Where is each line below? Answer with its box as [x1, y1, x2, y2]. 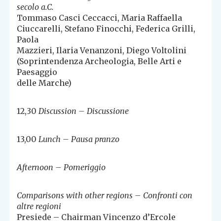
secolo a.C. [17, 2, 54, 12]
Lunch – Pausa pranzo [37, 134, 120, 145]
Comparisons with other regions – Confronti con [17, 190, 193, 201]
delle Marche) [17, 78, 72, 88]
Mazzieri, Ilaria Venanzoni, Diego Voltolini [17, 45, 187, 56]
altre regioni [17, 201, 62, 212]
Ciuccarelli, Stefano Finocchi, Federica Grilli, [17, 24, 196, 34]
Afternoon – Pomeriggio [17, 162, 106, 173]
